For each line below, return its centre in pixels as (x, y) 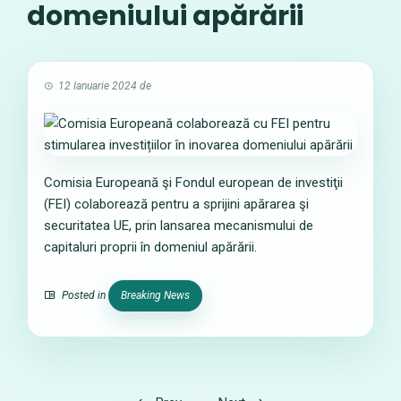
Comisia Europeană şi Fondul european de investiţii (193, 183)
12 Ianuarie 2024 (98, 86)
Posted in (84, 295)
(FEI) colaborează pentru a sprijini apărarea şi (176, 204)
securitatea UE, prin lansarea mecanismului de (179, 226)
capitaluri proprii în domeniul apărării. (150, 247)
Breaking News (155, 295)
